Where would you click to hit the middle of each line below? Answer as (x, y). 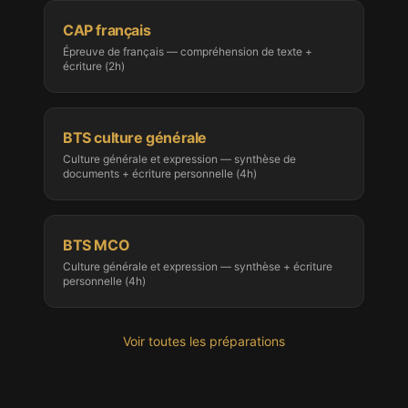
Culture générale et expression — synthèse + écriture (198, 266)
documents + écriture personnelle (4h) (160, 173)
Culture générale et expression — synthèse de (179, 159)
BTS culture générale (135, 138)
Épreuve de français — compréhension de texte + (188, 51)
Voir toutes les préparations (204, 341)
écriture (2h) (94, 66)
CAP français (107, 30)
